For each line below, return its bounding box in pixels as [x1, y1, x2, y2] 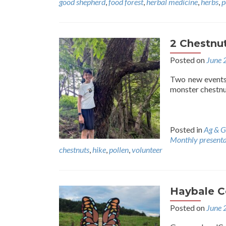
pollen [109, 145, 129, 154]
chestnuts [59, 145, 89, 154]
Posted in [170, 125, 204, 134]
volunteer [132, 145, 162, 154]
